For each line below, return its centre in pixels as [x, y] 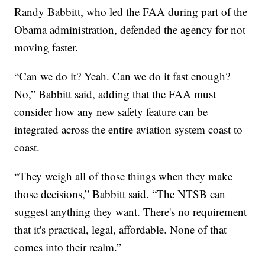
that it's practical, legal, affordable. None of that [121, 229]
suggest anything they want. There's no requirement [131, 211]
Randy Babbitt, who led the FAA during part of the [131, 11]
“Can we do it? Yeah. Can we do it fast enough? [122, 76]
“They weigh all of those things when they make [124, 176]
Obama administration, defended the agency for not [130, 29]
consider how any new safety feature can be [111, 111]
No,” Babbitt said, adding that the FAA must [115, 93]
